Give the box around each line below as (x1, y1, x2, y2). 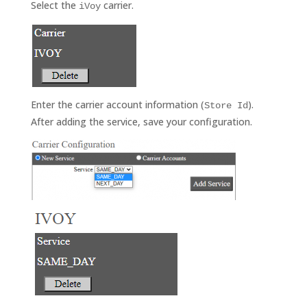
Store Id (204, 99, 248, 111)
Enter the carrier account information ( (30, 97, 204, 111)
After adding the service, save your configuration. (30, 114, 252, 128)
